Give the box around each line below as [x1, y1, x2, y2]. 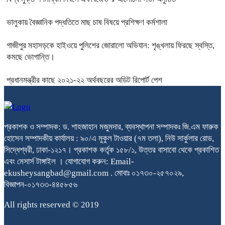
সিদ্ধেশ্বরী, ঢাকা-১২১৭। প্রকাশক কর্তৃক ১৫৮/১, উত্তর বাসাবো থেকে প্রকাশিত [4, 145, 219, 155]
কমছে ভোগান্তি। [7, 52, 55, 62]
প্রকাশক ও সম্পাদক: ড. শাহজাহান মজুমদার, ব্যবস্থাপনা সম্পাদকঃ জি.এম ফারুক [4, 122, 218, 132]
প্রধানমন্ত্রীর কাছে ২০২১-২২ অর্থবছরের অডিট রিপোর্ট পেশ [7, 75, 162, 85]
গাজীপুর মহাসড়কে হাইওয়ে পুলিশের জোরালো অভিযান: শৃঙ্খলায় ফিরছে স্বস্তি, [7, 40, 214, 50]
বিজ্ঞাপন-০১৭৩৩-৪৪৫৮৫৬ [4, 179, 77, 189]
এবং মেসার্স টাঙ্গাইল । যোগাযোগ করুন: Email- [4, 156, 134, 166]
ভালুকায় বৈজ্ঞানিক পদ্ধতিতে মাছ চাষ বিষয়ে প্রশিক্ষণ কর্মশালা [7, 17, 167, 27]
